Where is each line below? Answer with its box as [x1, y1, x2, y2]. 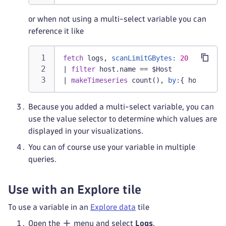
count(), [128, 76, 168, 84]
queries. [28, 155, 56, 163]
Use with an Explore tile [8, 184, 141, 195]
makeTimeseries [71, 76, 128, 84]
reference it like [28, 27, 84, 35]
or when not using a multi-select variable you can [28, 15, 206, 23]
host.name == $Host [95, 65, 172, 73]
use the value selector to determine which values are [28, 115, 217, 123]
